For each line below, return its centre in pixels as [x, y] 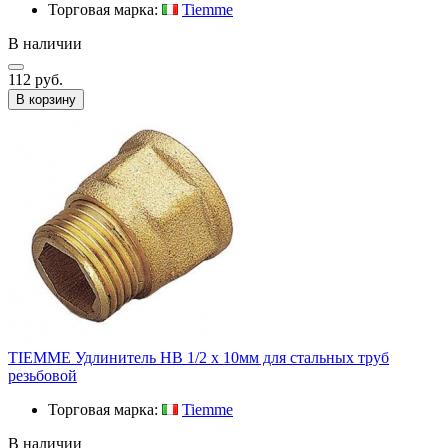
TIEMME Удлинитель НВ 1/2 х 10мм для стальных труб [198, 357]
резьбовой [42, 375]
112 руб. [35, 79]
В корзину [46, 99]
